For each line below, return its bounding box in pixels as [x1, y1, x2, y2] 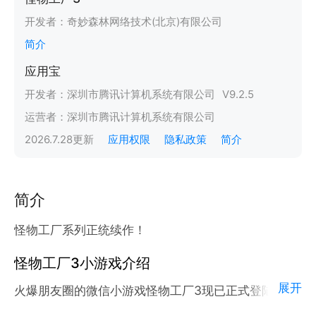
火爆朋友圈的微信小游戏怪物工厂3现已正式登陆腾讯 [13, 282, 298, 298]
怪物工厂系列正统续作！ [13, 222, 146, 238]
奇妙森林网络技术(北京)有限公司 [66, 16, 222, 29]
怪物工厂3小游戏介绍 [13, 255, 150, 272]
